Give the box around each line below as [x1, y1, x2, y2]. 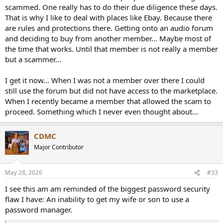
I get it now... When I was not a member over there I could [5, 75, 205, 85]
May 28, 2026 [5, 168, 42, 177]
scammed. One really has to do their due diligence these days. [5, 1, 218, 12]
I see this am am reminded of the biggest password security [5, 184, 210, 194]
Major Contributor [34, 142, 84, 151]
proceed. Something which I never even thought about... [5, 106, 198, 116]
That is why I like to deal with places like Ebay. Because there [5, 12, 212, 22]
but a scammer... [5, 54, 61, 64]
